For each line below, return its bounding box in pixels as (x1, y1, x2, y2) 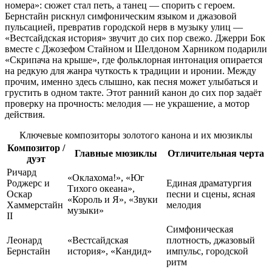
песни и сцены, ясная (166, 188, 255, 199)
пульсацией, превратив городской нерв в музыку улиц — (5, 21, 243, 32)
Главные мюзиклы (74, 148, 157, 158)
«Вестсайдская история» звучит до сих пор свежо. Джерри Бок (5, 32, 265, 43)
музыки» (67, 205, 104, 216)
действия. (5, 109, 45, 120)
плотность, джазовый (166, 234, 255, 245)
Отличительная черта (168, 148, 264, 158)
